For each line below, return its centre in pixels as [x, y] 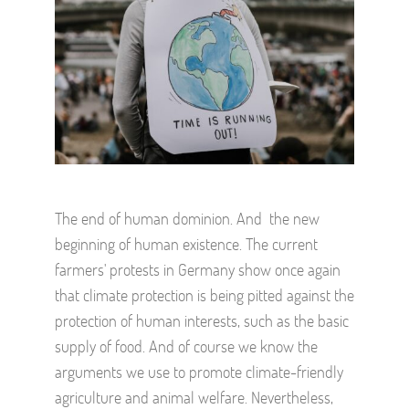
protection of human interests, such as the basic [202, 320]
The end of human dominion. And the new [187, 218]
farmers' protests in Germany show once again [198, 269]
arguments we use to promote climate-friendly [199, 372]
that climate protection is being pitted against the [204, 295]
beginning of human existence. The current [186, 244]
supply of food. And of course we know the [186, 346]
